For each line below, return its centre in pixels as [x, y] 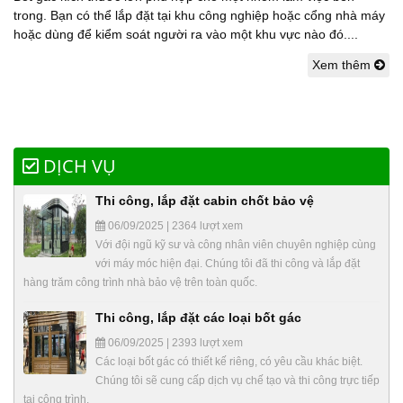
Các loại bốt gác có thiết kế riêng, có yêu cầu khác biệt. [229, 361]
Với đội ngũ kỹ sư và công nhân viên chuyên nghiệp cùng [236, 244]
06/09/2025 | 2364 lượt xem [174, 225]
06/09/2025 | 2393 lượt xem [174, 342]
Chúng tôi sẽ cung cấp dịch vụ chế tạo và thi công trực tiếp [237, 380]
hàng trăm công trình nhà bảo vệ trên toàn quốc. [140, 282]
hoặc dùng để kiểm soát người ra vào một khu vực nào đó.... [186, 34]
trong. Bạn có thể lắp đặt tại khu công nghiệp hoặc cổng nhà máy [199, 15]
